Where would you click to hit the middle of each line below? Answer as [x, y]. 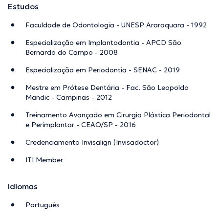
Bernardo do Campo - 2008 [72, 53]
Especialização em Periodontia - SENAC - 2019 [103, 70]
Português [43, 205]
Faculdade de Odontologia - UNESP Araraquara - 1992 [116, 25]
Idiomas [23, 186]
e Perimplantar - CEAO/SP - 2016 [81, 125]
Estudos [23, 7]
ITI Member [44, 160]
